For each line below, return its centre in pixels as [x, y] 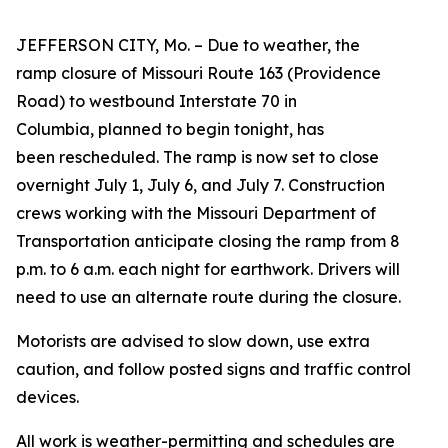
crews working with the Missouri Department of [196, 213]
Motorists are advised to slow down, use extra [193, 341]
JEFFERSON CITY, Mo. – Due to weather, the [188, 45]
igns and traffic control [322, 369]
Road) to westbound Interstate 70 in [156, 101]
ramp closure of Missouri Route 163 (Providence [198, 73]
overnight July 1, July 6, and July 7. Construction [200, 185]
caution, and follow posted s [125, 369]
